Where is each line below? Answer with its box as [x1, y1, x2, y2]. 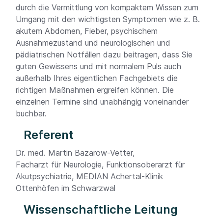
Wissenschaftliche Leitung [24, 202, 178, 217]
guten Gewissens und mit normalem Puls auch [16, 61, 181, 71]
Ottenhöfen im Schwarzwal [16, 183, 118, 193]
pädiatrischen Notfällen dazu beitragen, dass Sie [16, 50, 192, 59]
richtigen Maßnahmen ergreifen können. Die [16, 85, 174, 95]
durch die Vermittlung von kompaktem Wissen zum [16, 2, 198, 12]
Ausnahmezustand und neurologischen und [16, 38, 170, 48]
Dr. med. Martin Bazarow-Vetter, [16, 148, 135, 158]
